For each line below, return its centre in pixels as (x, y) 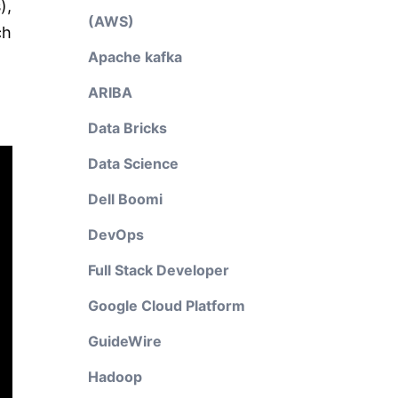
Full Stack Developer (158, 270)
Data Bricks (127, 128)
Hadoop (115, 377)
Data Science (133, 163)
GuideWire (124, 341)
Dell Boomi (125, 199)
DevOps (115, 235)
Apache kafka (135, 57)
